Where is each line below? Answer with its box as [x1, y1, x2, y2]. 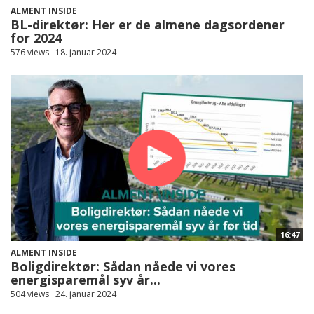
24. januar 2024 [55, 288, 116, 301]
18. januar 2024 [55, 46, 116, 59]
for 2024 [11, 29, 62, 47]
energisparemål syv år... [11, 271, 161, 289]
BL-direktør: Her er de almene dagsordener [11, 16, 285, 34]
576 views [11, 46, 49, 59]
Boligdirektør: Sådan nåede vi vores [11, 258, 235, 275]
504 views [11, 288, 49, 301]
